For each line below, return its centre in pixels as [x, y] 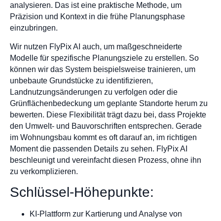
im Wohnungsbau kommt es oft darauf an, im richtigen [103, 137]
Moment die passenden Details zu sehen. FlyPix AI [99, 148]
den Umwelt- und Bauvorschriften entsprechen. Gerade [106, 126]
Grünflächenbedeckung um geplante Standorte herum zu [109, 103]
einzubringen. [34, 28]
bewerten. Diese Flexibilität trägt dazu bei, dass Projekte [108, 114]
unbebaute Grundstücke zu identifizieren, [81, 80]
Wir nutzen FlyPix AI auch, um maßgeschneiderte [96, 46]
